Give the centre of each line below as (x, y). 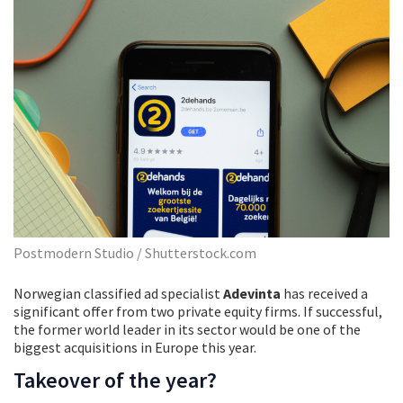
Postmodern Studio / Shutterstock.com (135, 252)
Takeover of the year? (115, 380)
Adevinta (252, 293)
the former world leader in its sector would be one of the (187, 329)
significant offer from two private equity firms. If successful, (198, 311)
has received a (324, 293)
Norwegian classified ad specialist (118, 293)
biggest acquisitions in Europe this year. (135, 347)
